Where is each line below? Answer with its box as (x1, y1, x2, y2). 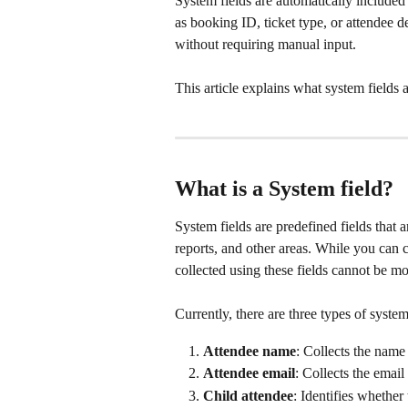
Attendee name (203, 342, 296, 359)
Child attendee (203, 387, 293, 403)
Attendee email (203, 365, 295, 382)
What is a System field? (175, 176, 393, 200)
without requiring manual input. (175, 36, 360, 52)
